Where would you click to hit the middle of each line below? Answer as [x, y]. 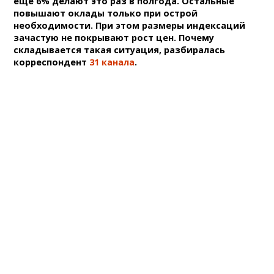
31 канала [112, 62]
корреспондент [52, 62]
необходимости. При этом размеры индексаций [130, 26]
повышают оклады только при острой [106, 13]
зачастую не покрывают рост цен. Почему [114, 38]
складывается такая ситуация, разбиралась [120, 50]
